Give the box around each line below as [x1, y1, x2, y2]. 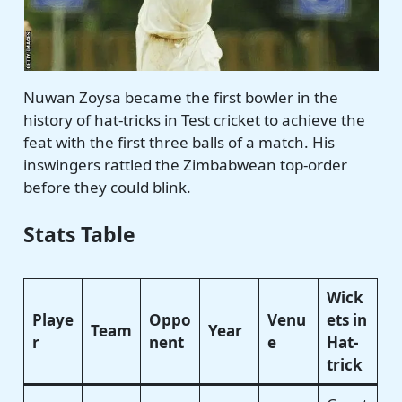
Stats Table [23, 219, 136, 249]
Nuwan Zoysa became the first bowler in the [23, 86, 339, 108]
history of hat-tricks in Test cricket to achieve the [23, 109, 366, 130]
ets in [326, 309, 367, 330]
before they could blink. [23, 176, 192, 197]
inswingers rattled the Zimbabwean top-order [23, 153, 348, 175]
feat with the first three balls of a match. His [23, 131, 336, 153]
